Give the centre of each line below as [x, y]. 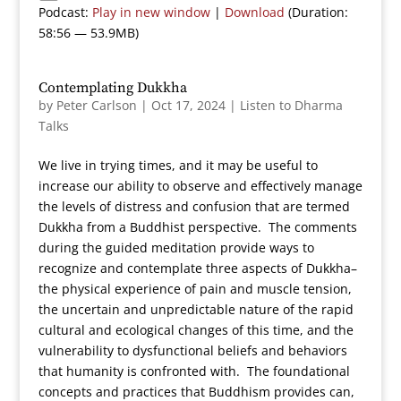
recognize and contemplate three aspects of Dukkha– [197, 268]
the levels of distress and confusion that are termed [194, 206]
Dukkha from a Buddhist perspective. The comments [197, 227]
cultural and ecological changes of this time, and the [196, 330]
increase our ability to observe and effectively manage [200, 186]
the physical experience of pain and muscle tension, [195, 289]
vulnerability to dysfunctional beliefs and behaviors [192, 350]
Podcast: [65, 12]
